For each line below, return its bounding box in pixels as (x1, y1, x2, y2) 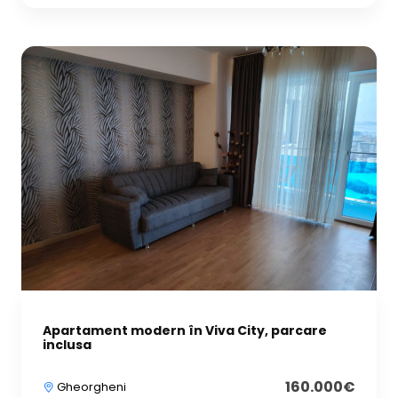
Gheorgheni (54, 378, 126, 395)
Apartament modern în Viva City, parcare (43, 321, 327, 339)
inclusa (43, 335, 92, 354)
